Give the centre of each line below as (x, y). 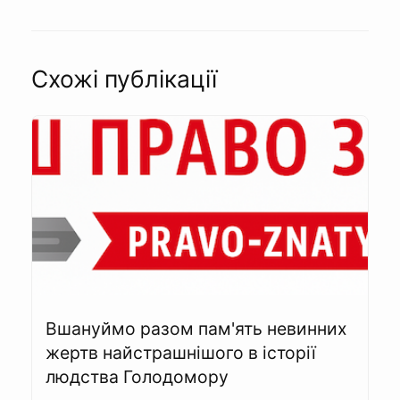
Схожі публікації (124, 78)
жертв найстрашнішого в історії (181, 352)
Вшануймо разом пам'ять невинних (196, 328)
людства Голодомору (137, 376)
